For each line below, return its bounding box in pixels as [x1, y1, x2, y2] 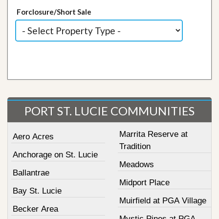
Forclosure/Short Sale [17, 7, 92, 16]
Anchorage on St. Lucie [13, 150, 98, 159]
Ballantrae [13, 168, 49, 177]
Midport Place [119, 177, 170, 187]
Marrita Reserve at [119, 129, 188, 139]
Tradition [119, 141, 151, 151]
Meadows [119, 159, 154, 169]
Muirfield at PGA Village [119, 196, 206, 205]
